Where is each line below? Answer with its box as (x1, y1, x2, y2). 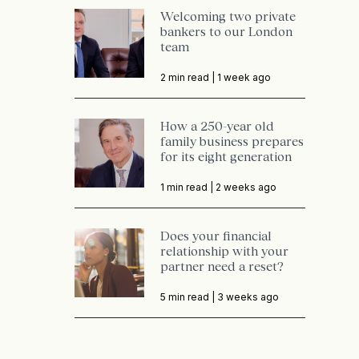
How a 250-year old (159, 119, 274, 133)
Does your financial (159, 228, 272, 243)
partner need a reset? (159, 259, 284, 273)
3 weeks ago (216, 291, 279, 303)
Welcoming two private (159, 9, 296, 23)
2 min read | (159, 71, 217, 83)
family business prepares (159, 134, 304, 148)
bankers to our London (159, 24, 292, 38)
